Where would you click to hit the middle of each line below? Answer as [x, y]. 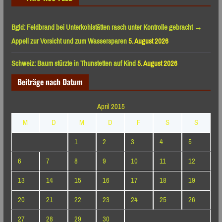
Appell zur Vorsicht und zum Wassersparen [69, 41]
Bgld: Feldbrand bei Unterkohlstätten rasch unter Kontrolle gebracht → [107, 27]
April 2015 [111, 106]
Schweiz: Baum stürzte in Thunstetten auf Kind [73, 63]
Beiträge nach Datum [50, 82]
